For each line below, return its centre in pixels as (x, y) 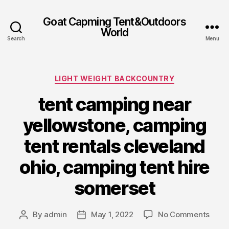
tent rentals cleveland (114, 146)
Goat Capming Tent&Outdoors (114, 21)
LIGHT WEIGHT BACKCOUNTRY (114, 78)
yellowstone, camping (114, 125)
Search (16, 38)
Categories (137, 76)
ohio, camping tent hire (114, 167)
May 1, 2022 (112, 214)
